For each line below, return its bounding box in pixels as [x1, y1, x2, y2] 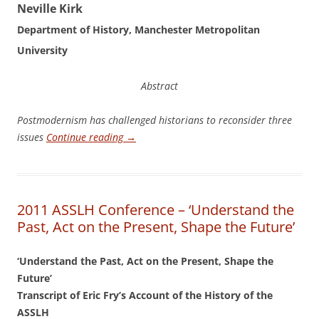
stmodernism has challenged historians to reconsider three [28, 113, 292, 127]
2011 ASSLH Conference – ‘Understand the [17, 200, 294, 219]
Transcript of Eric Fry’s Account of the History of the [17, 288, 273, 302]
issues [17, 130, 46, 144]
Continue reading [46, 130, 126, 144]
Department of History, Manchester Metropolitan [17, 23, 260, 36]
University [17, 43, 68, 57]
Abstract [141, 79, 178, 93]
